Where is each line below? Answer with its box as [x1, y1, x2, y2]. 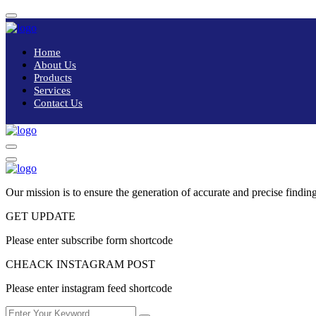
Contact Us [34, 97, 83, 109]
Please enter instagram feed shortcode [6, 282, 172, 294]
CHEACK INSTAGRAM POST [6, 258, 155, 270]
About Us [34, 59, 76, 71]
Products [34, 72, 72, 83]
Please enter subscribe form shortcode [6, 234, 173, 246]
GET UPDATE [6, 210, 75, 222]
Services [34, 85, 71, 96]
